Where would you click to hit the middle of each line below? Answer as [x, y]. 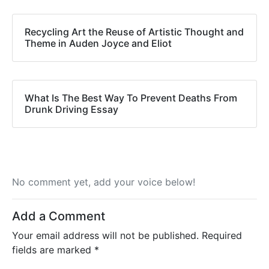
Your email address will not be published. [105, 236]
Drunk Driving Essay [71, 110]
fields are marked [53, 250]
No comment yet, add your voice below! [104, 182]
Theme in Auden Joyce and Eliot [98, 44]
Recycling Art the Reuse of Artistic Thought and [134, 32]
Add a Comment [59, 216]
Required [222, 236]
